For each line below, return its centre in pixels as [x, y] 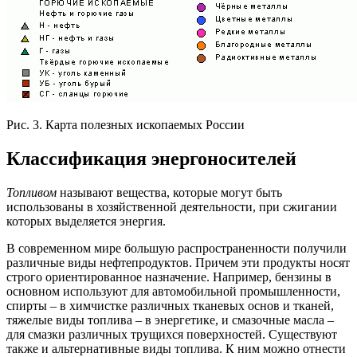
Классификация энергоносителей [151, 158]
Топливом [33, 192]
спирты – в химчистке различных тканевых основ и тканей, [170, 305]
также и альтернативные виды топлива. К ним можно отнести [176, 348]
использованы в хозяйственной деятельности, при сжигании [172, 206]
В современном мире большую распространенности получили [177, 248]
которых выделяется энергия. [86, 221]
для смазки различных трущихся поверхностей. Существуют [172, 334]
